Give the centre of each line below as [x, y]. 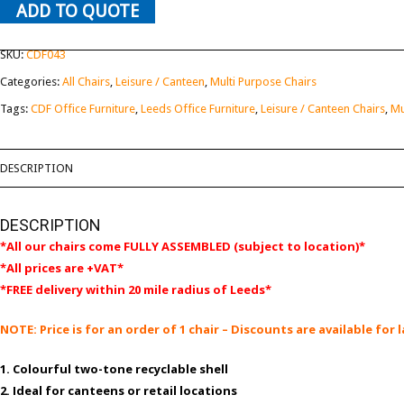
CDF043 [46, 55]
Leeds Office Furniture [198, 109]
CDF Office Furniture [83, 109]
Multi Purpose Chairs [263, 82]
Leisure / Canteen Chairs [323, 109]
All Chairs [86, 82]
